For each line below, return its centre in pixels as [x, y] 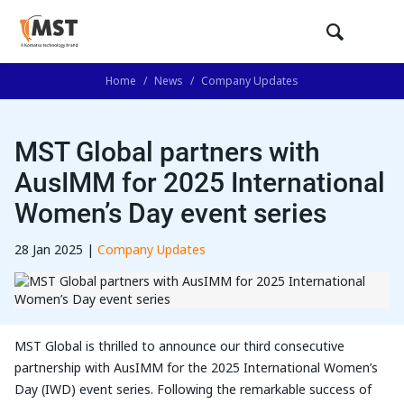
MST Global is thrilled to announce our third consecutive [179, 346]
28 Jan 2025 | [56, 250]
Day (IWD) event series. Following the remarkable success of [193, 390]
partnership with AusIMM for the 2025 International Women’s [196, 368]
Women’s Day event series [170, 212]
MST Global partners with [167, 151]
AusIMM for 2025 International [200, 181]
